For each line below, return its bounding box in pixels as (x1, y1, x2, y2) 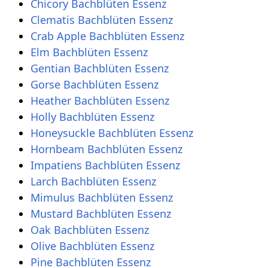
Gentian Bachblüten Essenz (30, 61, 169, 76)
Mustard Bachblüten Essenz (30, 206, 171, 221)
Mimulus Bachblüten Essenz (30, 190, 173, 205)
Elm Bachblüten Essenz (30, 45, 148, 60)
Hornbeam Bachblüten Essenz (30, 142, 182, 157)
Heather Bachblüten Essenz (30, 93, 169, 108)
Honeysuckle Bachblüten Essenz (30, 126, 193, 141)
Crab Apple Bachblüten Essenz (30, 29, 184, 44)
